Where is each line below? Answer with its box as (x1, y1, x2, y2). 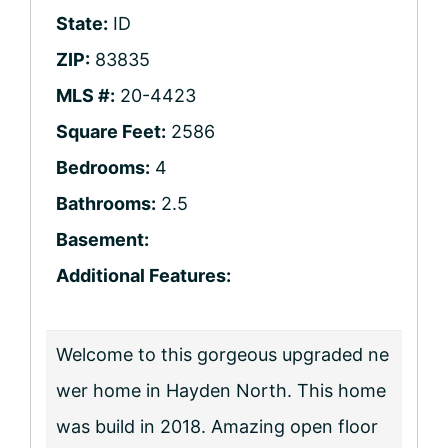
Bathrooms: (56, 192, 156, 214)
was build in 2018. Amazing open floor (56, 415, 378, 437)
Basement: (56, 228, 149, 250)
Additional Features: (56, 264, 231, 286)
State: (56, 12, 108, 34)
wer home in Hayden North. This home (56, 379, 386, 401)
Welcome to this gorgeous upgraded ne (56, 343, 389, 365)
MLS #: (56, 84, 115, 106)
